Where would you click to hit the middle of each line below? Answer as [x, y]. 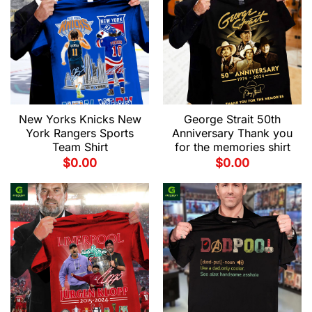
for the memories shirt [232, 147]
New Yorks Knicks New [80, 119]
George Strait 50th [232, 119]
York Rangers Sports [80, 133]
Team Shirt [80, 147]
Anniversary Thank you [232, 133]
